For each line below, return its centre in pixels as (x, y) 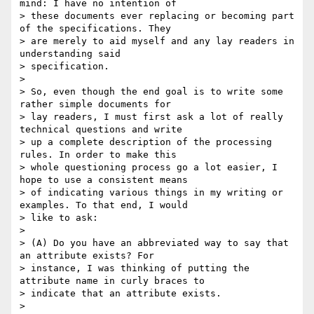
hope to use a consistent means (104, 180)
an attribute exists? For (87, 256)
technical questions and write (101, 130)
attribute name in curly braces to (112, 281)
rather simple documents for (95, 104)
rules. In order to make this (98, 155)
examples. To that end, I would (104, 205)
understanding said (70, 54)
